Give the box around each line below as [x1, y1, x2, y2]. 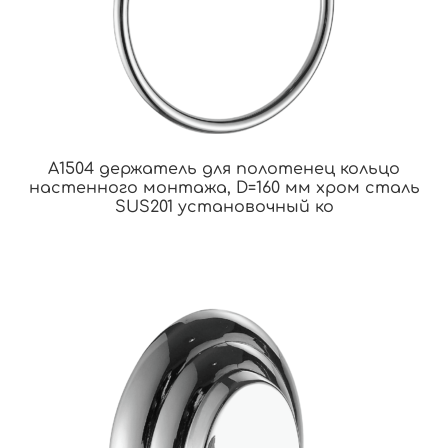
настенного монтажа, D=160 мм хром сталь [28, 178, 420, 197]
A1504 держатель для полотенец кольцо [48, 159, 400, 178]
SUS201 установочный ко [114, 197, 334, 216]
